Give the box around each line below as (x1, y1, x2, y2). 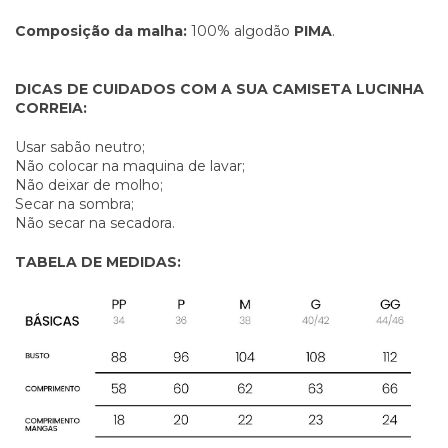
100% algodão (187, 21, 294, 40)
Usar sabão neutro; (15, 137, 145, 156)
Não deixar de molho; (15, 175, 163, 194)
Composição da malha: (15, 21, 187, 40)
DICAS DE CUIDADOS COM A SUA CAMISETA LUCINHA (15, 79, 424, 98)
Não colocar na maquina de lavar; (15, 156, 245, 175)
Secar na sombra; (15, 194, 134, 213)
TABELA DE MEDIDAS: (15, 252, 181, 271)
